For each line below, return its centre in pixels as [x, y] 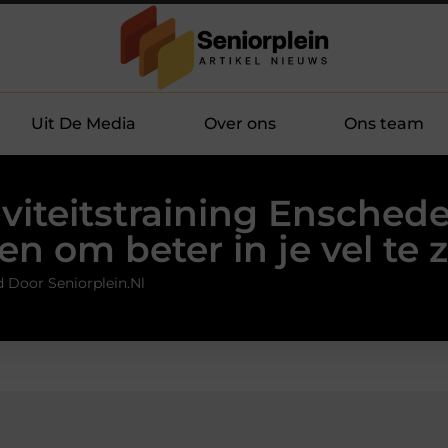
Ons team [384, 123]
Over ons [240, 123]
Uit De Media [83, 123]
